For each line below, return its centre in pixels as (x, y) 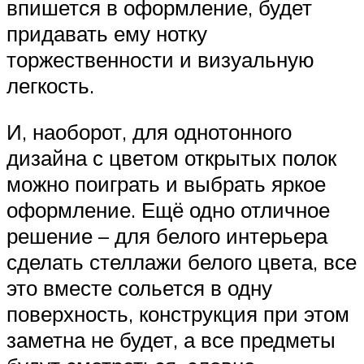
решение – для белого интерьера (167, 236)
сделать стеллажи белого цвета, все (182, 262)
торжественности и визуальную (160, 59)
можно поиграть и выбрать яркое (166, 184)
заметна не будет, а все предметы (171, 340)
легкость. (50, 85)
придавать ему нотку (107, 33)
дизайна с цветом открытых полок (171, 158)
